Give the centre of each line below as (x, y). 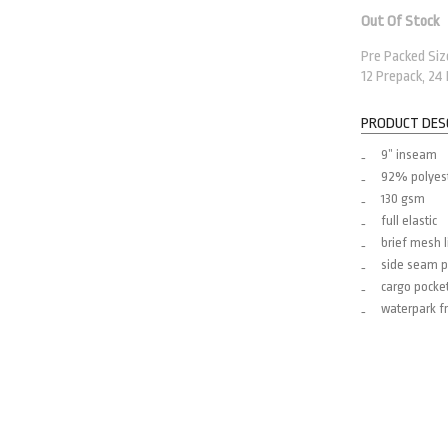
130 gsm (402, 198)
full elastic (408, 220)
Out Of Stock (399, 21)
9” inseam (408, 154)
